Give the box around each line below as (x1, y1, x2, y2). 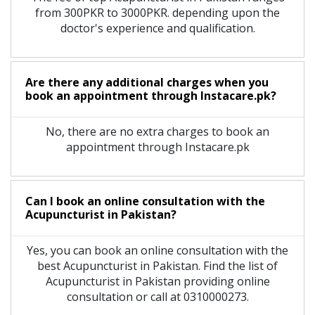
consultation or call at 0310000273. (66, 288, 249, 304)
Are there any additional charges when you (25, 74, 269, 90)
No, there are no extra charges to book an (46, 123, 269, 139)
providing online (180, 273, 270, 289)
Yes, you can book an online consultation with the (27, 242, 288, 258)
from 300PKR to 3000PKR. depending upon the (35, 4, 280, 20)
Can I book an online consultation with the (25, 193, 265, 209)
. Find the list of (198, 257, 278, 274)
